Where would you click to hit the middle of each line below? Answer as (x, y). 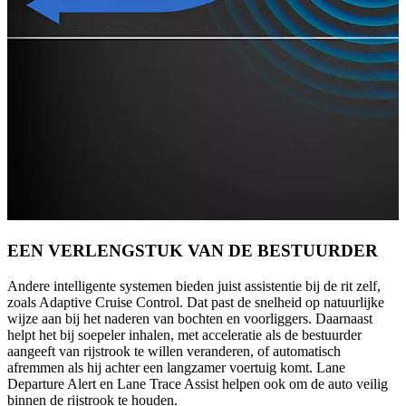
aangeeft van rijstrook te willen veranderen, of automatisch (174, 351)
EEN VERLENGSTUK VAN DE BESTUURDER (193, 251)
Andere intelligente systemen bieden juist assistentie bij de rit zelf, (194, 285)
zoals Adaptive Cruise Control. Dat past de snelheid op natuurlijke (196, 302)
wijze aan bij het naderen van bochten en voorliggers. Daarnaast (190, 318)
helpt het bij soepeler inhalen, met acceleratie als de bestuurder (184, 334)
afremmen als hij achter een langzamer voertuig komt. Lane (176, 367)
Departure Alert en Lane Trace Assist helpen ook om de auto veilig (198, 383)
